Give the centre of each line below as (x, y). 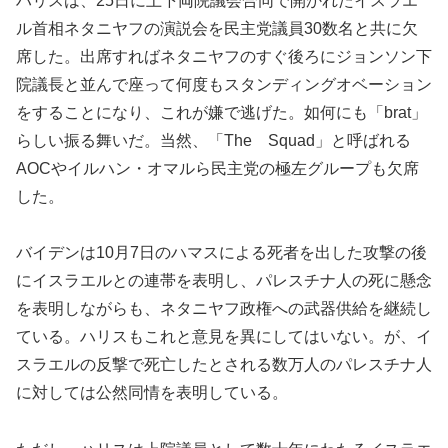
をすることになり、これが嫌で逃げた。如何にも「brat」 (221, 112)
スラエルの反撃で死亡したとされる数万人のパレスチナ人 (224, 365)
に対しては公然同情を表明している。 (152, 393)
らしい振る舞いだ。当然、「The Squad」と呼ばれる (213, 140)
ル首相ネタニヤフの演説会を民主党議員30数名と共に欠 (217, 28)
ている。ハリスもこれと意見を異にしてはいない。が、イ (224, 337)
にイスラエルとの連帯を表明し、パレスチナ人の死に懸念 (224, 281)
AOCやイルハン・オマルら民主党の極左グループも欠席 (217, 168)
